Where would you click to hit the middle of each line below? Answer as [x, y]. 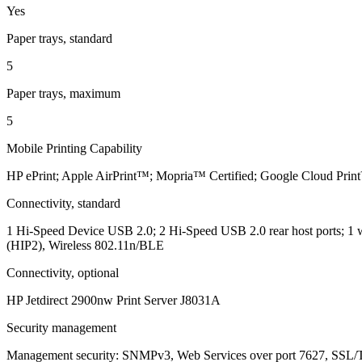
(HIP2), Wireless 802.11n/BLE [85, 245]
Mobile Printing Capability [74, 148]
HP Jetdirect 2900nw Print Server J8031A [114, 300]
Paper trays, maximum [63, 93]
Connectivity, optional [63, 272]
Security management [61, 327]
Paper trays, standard [59, 38]
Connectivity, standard [63, 203]
